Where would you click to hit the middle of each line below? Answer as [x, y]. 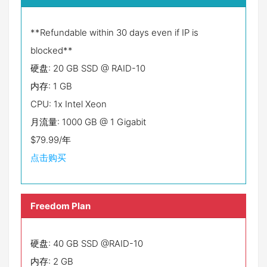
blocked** [52, 50]
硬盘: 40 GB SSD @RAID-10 [87, 243]
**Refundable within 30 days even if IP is [114, 32]
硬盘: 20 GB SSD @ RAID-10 [88, 68]
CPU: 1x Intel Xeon [69, 104]
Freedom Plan [60, 206]
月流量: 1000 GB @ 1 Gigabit [88, 122]
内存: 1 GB [51, 86]
